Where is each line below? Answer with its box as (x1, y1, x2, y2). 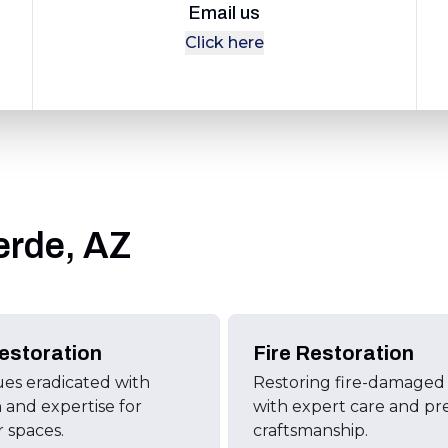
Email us (189, 2, 260, 23)
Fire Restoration (252, 342, 414, 364)
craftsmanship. (252, 421, 368, 440)
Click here (185, 32, 264, 52)
